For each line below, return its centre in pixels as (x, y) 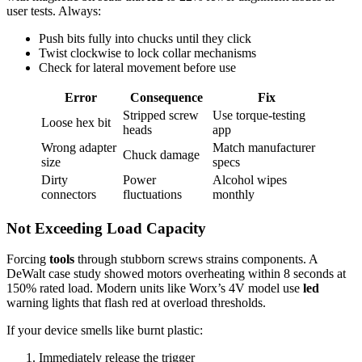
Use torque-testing (259, 115)
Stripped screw (161, 115)
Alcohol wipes (250, 179)
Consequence (166, 97)
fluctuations (152, 194)
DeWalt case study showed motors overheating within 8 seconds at (176, 274)
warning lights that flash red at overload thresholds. (136, 303)
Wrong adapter (79, 147)
